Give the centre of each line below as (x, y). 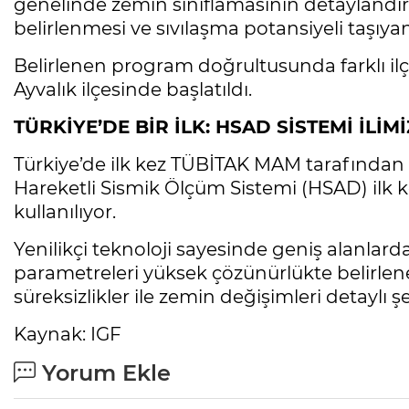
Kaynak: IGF (68, 335)
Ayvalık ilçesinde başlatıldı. (133, 90)
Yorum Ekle (103, 373)
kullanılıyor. (65, 212)
